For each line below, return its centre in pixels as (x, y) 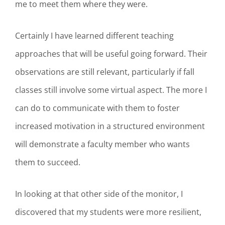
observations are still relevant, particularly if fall (105, 72)
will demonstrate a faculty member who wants (102, 144)
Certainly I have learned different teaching (94, 36)
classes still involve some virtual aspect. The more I (111, 90)
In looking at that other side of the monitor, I (99, 194)
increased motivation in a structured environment (110, 126)
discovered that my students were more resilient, (108, 212)
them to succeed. (48, 162)
